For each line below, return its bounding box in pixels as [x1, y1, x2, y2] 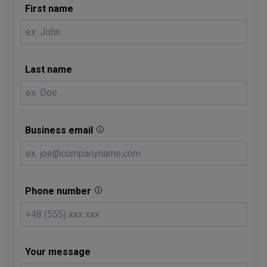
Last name [25, 64, 72, 75]
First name [25, 3, 73, 14]
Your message [25, 246, 91, 257]
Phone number [25, 185, 91, 197]
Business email [25, 125, 93, 136]
